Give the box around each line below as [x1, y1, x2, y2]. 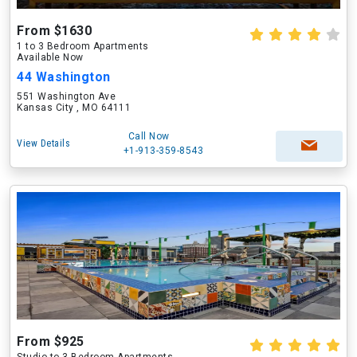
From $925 [17, 334, 84, 349]
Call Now [127, 131, 170, 142]
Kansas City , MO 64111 [17, 102, 131, 113]
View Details [17, 138, 70, 149]
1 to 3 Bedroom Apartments [17, 41, 149, 52]
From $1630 [17, 23, 92, 38]
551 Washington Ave [17, 91, 116, 102]
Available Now [17, 52, 84, 63]
